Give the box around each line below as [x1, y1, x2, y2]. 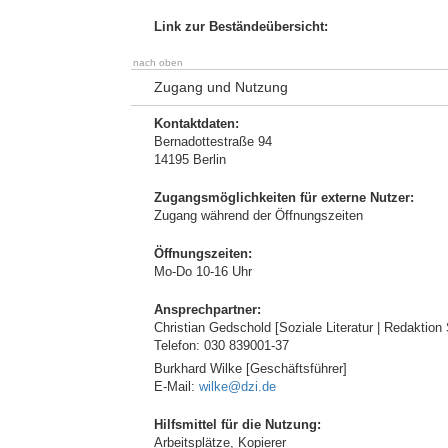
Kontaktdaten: [154, 116, 239, 131]
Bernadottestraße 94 [154, 134, 272, 149]
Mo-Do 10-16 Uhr [154, 264, 252, 279]
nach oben [133, 57, 183, 68]
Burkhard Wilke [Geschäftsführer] [154, 361, 347, 376]
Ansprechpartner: [154, 302, 261, 317]
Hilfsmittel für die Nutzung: [154, 417, 321, 432]
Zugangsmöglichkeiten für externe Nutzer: [154, 190, 414, 205]
